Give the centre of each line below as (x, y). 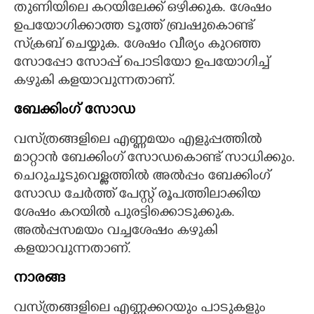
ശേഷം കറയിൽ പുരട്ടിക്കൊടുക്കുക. (124, 213)
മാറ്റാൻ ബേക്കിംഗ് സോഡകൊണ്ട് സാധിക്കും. (154, 159)
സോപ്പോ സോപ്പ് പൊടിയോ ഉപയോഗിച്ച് (141, 63)
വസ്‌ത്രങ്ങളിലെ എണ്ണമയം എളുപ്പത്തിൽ (137, 141)
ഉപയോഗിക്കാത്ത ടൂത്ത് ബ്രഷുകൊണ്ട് (133, 27)
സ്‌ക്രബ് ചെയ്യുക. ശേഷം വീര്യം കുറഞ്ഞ (137, 45)
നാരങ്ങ (39, 279)
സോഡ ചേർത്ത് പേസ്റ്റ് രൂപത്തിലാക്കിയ (137, 195)
